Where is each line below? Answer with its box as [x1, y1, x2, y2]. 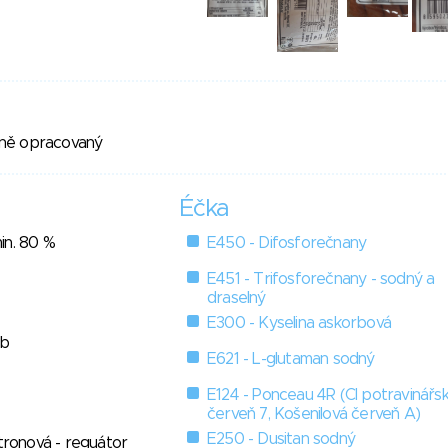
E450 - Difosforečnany [207, 235, 367, 252]
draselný [207, 290, 266, 307]
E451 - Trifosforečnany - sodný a [207, 271, 435, 288]
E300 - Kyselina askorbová [207, 315, 391, 332]
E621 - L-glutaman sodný [207, 351, 375, 368]
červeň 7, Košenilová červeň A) [207, 406, 420, 423]
